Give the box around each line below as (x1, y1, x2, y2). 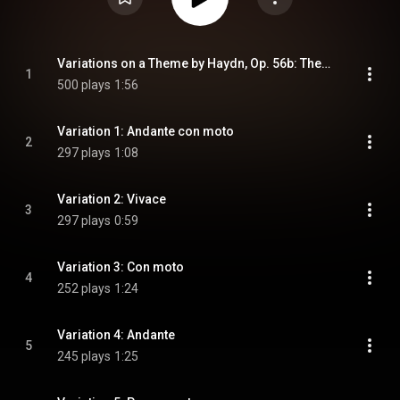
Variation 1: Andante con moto (57, 124, 234, 138)
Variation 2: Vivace (57, 192, 166, 206)
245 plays (57, 349, 111, 363)
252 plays (57, 281, 111, 296)
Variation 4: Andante (57, 328, 175, 342)
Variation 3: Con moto (57, 260, 184, 274)
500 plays (57, 78, 111, 92)
